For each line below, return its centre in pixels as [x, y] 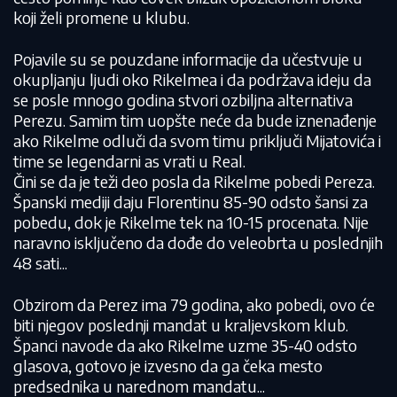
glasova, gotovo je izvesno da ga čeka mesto [168, 366]
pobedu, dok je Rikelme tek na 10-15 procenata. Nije [191, 222]
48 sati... [40, 263]
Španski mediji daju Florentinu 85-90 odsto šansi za [191, 202]
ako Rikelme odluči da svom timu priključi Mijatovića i [197, 140]
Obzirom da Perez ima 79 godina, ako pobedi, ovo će [194, 304]
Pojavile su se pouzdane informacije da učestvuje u [188, 59]
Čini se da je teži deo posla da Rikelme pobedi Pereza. [194, 181]
